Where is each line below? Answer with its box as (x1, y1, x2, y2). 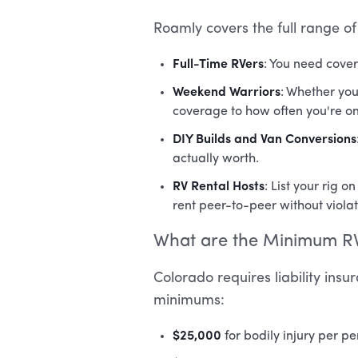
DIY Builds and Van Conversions (173, 129, 356, 146)
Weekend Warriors (173, 82, 280, 99)
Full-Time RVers (173, 54, 264, 71)
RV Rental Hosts (173, 176, 265, 193)
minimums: (153, 293, 225, 308)
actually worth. (173, 153, 259, 165)
